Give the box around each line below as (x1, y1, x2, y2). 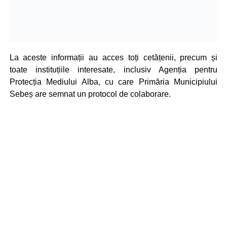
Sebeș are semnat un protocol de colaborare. (9, 89, 171, 98)
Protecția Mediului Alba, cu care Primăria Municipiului (9, 77, 218, 86)
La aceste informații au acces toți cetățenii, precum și (9, 53, 218, 62)
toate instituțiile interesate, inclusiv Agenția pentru (9, 65, 218, 74)
